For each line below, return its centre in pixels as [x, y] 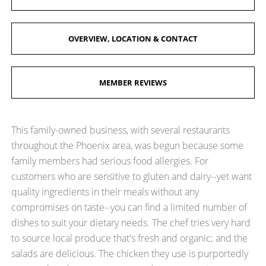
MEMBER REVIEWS [133, 83]
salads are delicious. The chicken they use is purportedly [130, 254]
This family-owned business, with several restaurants [121, 130]
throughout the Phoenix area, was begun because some [128, 145]
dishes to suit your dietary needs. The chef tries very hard [131, 223]
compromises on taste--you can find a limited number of [129, 207]
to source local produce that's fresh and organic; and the [130, 238]
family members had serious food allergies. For [110, 161]
